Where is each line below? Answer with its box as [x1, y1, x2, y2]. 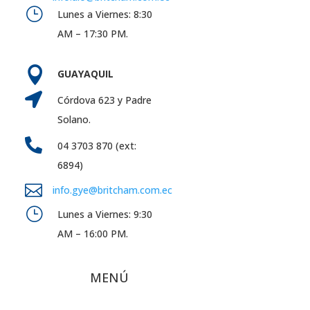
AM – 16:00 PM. [57, 226, 128, 240]
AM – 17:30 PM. [57, 26, 128, 40]
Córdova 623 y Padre [57, 93, 152, 107]
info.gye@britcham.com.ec [52, 183, 175, 197]
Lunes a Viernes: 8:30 [57, 7, 152, 21]
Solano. [57, 112, 91, 126]
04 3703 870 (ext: [57, 138, 136, 152]
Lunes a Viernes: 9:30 [57, 207, 152, 221]
